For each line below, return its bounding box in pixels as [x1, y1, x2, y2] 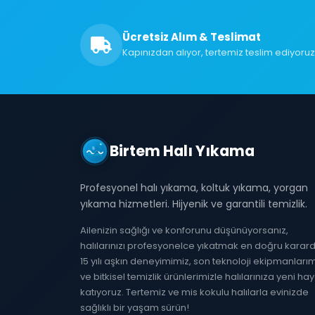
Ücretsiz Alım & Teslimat [122, 30, 261, 44]
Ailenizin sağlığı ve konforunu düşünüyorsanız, [80, 224, 288, 237]
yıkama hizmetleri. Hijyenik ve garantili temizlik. [80, 197, 307, 211]
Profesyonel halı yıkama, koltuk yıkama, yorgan [80, 181, 308, 195]
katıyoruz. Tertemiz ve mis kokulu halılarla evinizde [80, 285, 309, 299]
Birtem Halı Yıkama [110, 141, 255, 161]
